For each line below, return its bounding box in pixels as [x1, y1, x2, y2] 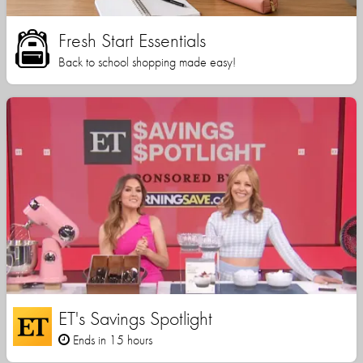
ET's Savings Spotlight [58, 305, 212, 331]
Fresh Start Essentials [58, 28, 206, 53]
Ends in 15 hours [70, 331, 152, 349]
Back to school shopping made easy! [58, 53, 236, 71]
